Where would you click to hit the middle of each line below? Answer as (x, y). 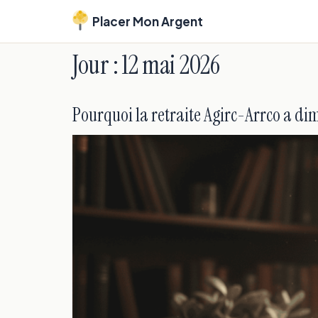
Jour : (97, 65)
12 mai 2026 (171, 65)
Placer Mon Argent (148, 21)
